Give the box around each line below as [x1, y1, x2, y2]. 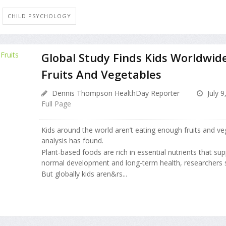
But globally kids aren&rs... [41, 168, 127, 179]
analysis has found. [41, 136, 103, 146]
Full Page [41, 99, 71, 109]
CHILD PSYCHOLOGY [8, 12, 71, 20]
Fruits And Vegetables [41, 67, 161, 82]
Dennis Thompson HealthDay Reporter [49, 88, 180, 98]
